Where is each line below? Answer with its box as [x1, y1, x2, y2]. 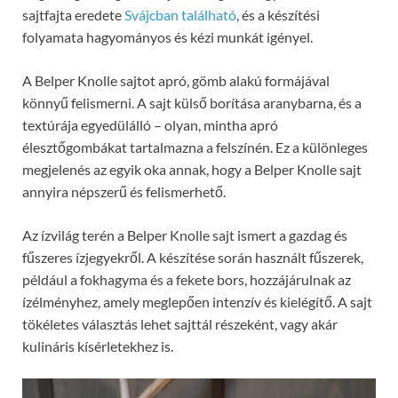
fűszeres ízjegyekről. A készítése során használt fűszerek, [22, 248, 363, 266]
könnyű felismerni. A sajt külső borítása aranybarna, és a [22, 93, 362, 111]
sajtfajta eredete [22, 5, 124, 23]
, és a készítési [236, 5, 320, 23]
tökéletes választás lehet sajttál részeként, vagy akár [22, 314, 338, 332]
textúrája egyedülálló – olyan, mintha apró [22, 115, 278, 133]
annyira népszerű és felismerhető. [22, 182, 226, 200]
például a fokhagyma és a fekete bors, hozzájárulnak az [22, 270, 351, 288]
